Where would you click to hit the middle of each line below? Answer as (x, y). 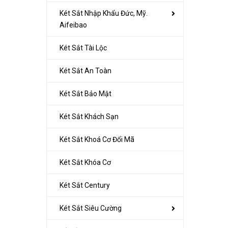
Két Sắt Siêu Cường (91, 208)
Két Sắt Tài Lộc (83, 48)
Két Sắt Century (85, 185)
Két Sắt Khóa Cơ (85, 162)
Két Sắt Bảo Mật (85, 93)
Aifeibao (73, 25)
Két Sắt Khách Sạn (89, 116)
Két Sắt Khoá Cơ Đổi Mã (97, 139)
